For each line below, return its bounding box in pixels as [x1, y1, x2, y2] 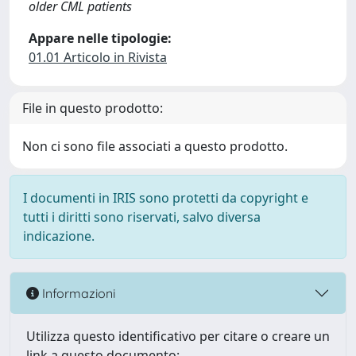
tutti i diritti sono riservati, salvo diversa [23, 208, 261, 226]
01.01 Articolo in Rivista [29, 48, 167, 66]
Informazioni [39, 284, 115, 301]
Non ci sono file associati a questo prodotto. [22, 137, 288, 155]
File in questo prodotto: [22, 99, 163, 117]
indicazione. [23, 227, 95, 245]
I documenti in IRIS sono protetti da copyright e [23, 189, 308, 207]
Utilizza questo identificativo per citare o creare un [26, 327, 330, 345]
